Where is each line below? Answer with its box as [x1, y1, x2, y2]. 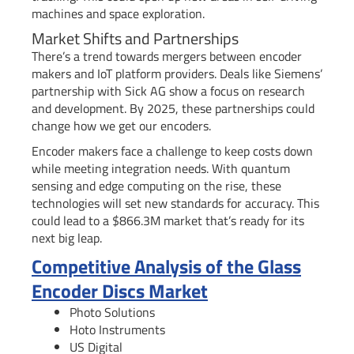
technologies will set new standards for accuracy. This [32, 193, 319, 213]
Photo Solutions [70, 302, 155, 322]
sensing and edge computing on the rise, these [32, 175, 281, 195]
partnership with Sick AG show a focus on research [32, 81, 305, 100]
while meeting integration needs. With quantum [32, 158, 290, 178]
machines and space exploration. [32, 3, 205, 23]
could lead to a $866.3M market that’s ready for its [32, 210, 304, 230]
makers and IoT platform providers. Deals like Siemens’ [32, 63, 322, 83]
